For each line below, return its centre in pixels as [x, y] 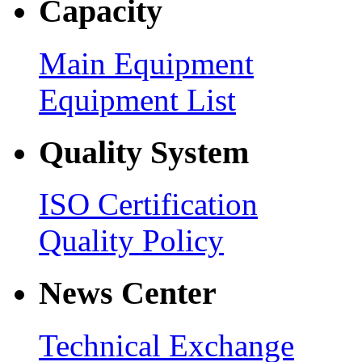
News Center [128, 293]
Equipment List [137, 100]
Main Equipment [146, 63]
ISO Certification [148, 204]
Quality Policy [131, 241]
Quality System [144, 152]
